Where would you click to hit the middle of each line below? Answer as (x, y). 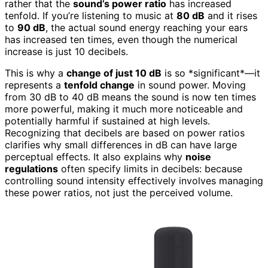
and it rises (231, 15)
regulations (31, 168)
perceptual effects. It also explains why (95, 156)
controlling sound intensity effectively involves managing (134, 180)
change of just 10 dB (114, 73)
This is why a (36, 73)
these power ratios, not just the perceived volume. (119, 192)
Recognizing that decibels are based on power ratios (125, 133)
